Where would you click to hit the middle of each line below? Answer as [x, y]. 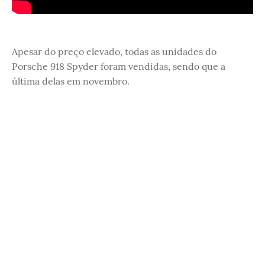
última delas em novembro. [71, 81]
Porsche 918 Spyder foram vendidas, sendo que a [119, 66]
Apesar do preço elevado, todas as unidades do [114, 51]
